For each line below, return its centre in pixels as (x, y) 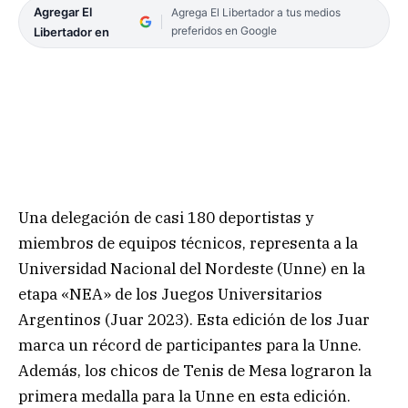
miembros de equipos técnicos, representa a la (188, 243)
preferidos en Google (224, 31)
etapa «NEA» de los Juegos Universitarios (170, 294)
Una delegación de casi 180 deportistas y (166, 217)
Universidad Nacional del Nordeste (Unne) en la (192, 268)
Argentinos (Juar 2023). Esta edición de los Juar (194, 319)
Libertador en (71, 32)
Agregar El (63, 12)
